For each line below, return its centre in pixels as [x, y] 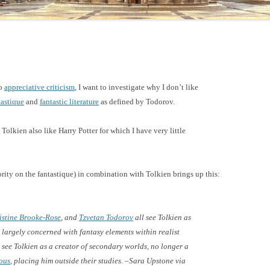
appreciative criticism [39, 87]
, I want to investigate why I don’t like [137, 87]
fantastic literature [69, 101]
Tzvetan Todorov [106, 217]
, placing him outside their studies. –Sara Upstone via [98, 260]
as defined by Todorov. [137, 101]
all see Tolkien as [162, 217]
